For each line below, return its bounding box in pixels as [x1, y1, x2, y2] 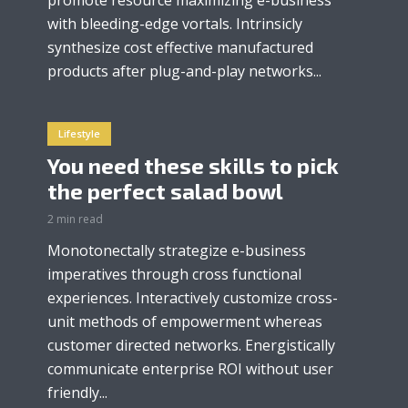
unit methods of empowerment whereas [47, 311, 322, 332]
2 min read [47, 211, 103, 228]
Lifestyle [58, 127, 100, 141]
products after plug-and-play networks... [47, 60, 321, 81]
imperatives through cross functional [47, 264, 301, 285]
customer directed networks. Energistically [47, 335, 335, 356]
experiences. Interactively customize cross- [47, 288, 338, 309]
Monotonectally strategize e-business [47, 240, 306, 261]
